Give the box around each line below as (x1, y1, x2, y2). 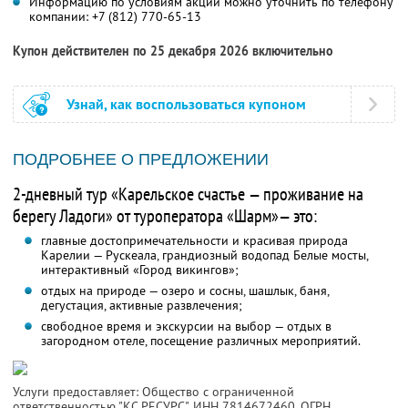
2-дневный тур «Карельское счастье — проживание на (13, 182, 363, 207)
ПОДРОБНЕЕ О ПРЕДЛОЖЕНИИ (13, 150, 269, 169)
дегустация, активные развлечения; (40, 297, 242, 314)
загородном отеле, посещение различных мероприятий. (40, 332, 361, 350)
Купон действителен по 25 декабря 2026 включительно (13, 43, 333, 60)
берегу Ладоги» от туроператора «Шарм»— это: (13, 204, 317, 229)
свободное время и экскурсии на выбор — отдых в (40, 318, 331, 335)
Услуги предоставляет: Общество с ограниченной (13, 383, 294, 401)
